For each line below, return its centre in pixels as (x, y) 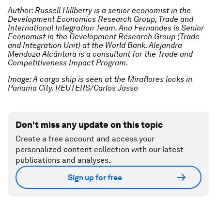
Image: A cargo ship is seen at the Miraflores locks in (100, 79)
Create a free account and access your (85, 139)
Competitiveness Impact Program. (69, 63)
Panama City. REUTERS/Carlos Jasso (74, 88)
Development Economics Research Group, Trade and (101, 19)
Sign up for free (95, 177)
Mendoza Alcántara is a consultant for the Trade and (100, 54)
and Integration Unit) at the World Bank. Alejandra (95, 45)
